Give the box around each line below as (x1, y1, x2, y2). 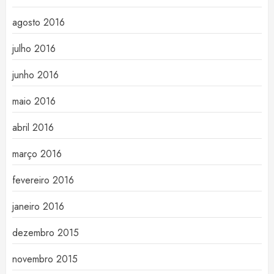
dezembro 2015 (12, 226, 79, 240)
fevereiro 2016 (12, 173, 74, 188)
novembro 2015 (12, 252, 78, 267)
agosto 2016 (12, 15, 65, 30)
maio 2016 (12, 94, 56, 109)
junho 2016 (12, 68, 59, 83)
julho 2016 (12, 42, 56, 56)
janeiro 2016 (12, 199, 64, 214)
